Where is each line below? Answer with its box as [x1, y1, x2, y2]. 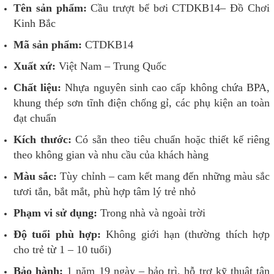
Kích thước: [13, 133, 72, 146]
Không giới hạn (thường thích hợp [101, 228, 270, 241]
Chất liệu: [13, 81, 62, 94]
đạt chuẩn [13, 112, 56, 125]
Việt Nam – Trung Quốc [56, 60, 166, 73]
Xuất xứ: [13, 60, 56, 73]
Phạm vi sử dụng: [13, 207, 97, 220]
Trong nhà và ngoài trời [97, 207, 206, 220]
